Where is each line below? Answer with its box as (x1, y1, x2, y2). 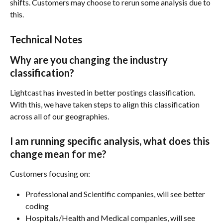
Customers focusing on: (10, 169, 90, 179)
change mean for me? (10, 148, 107, 160)
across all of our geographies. (10, 111, 109, 121)
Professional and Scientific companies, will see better (25, 189, 207, 199)
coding (25, 201, 50, 211)
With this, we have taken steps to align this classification (10, 99, 201, 109)
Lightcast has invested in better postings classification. (10, 87, 197, 97)
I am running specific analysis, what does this (10, 135, 212, 147)
